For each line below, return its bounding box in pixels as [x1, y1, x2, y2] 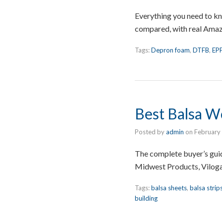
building [135, 194, 158, 202]
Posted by [135, 127, 166, 136]
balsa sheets [151, 183, 187, 192]
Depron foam [151, 46, 190, 54]
